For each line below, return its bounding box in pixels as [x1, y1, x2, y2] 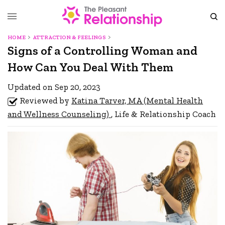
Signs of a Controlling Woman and [8, 43, 197, 58]
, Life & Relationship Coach [111, 109, 216, 119]
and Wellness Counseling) [8, 109, 111, 119]
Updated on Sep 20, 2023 [8, 82, 101, 92]
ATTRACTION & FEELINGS [33, 34, 106, 41]
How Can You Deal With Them [8, 60, 173, 74]
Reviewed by [20, 95, 72, 105]
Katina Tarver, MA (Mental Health [71, 95, 203, 105]
